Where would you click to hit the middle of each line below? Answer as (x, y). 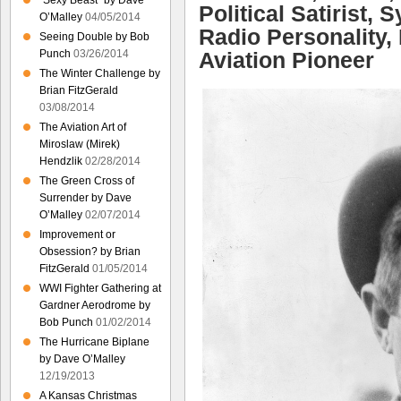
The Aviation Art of (83, 127)
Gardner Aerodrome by (95, 305)
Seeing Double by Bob (94, 37)
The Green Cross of (87, 181)
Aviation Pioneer (286, 60)
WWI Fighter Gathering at (100, 288)
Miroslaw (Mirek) (80, 144)
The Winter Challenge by (100, 73)
